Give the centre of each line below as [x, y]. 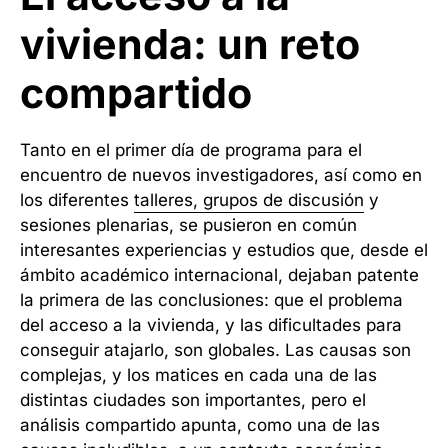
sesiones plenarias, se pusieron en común [188, 225]
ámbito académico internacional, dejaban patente [219, 275]
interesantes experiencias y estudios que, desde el [224, 250]
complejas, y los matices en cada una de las [198, 375]
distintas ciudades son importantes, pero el [193, 400]
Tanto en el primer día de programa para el [191, 150]
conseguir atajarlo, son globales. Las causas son [215, 350]
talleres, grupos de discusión [249, 200]
